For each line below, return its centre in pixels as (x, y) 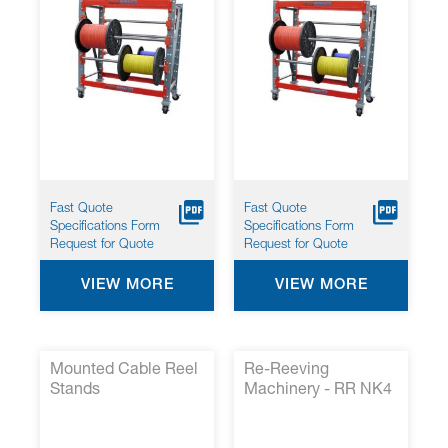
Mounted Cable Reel (124, 370)
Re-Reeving (286, 370)
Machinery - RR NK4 (318, 390)
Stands (75, 390)
